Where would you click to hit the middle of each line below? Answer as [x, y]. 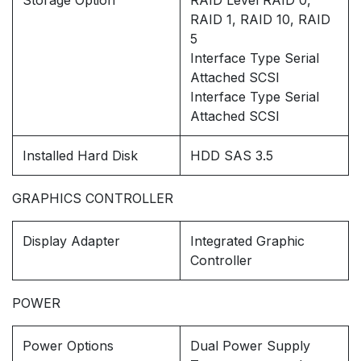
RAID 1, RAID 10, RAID [260, 20]
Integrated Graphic [247, 241]
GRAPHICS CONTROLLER [93, 199]
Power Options [68, 346]
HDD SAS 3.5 [232, 156]
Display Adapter [71, 241]
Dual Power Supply [250, 346]
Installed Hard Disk [80, 156]
